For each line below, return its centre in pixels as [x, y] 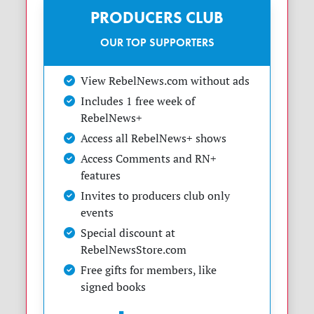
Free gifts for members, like [149, 269]
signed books [114, 286]
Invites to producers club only [156, 195]
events [97, 212]
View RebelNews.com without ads [165, 80]
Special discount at [128, 232]
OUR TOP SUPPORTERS [157, 42]
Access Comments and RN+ [149, 158]
